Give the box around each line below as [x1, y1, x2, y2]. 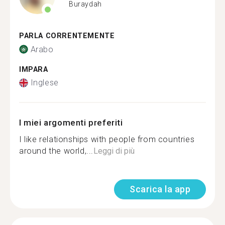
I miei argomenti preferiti [19, 118, 123, 128]
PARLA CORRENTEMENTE [19, 32, 115, 40]
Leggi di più [93, 146, 135, 156]
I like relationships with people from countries [19, 135, 195, 144]
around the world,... [19, 146, 94, 156]
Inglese [30, 78, 59, 87]
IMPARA [19, 65, 48, 74]
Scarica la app [130, 184, 190, 194]
